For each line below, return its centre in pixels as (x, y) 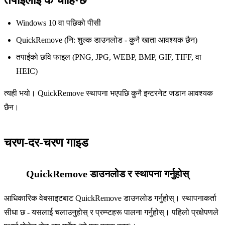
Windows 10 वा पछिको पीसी (59, 23)
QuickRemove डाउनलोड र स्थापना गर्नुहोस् (107, 174)
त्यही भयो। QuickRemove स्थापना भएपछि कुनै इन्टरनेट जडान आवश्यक (108, 93)
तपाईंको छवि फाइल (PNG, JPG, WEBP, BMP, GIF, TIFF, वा (109, 57)
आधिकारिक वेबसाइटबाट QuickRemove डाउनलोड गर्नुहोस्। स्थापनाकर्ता (110, 198)
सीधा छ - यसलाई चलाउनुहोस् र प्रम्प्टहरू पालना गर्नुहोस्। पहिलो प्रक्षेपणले (111, 212)
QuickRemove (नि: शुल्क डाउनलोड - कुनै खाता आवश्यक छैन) (107, 40)
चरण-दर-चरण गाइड (46, 142)
